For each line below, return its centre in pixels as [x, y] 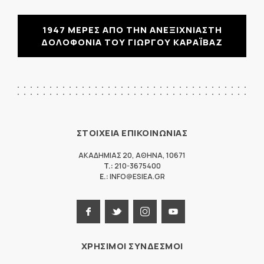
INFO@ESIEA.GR [136, 176]
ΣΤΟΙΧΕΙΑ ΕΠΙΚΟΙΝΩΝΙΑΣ [132, 133]
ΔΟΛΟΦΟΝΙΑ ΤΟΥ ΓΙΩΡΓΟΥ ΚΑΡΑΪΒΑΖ [132, 42]
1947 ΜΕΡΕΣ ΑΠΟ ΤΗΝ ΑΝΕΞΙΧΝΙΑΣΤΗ [132, 29]
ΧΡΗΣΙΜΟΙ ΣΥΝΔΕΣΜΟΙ [132, 246]
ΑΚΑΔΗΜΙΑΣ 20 [105, 155]
